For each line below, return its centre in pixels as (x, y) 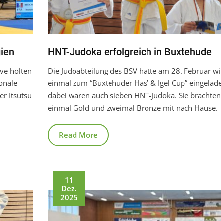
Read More (78, 134)
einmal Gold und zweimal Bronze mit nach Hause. (132, 107)
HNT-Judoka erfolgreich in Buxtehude (129, 52)
